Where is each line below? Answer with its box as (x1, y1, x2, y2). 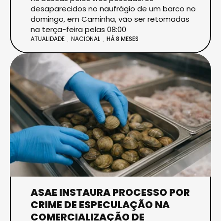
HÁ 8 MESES (107, 35, 139, 43)
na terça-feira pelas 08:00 (31, 24, 126, 35)
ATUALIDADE (31, 34, 65, 43)
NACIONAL (71, 34, 100, 43)
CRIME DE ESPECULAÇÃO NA (31, 197, 170, 212)
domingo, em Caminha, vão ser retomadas (31, 13, 189, 24)
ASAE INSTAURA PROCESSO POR (31, 185, 190, 199)
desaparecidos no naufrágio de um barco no (31, 3, 196, 14)
